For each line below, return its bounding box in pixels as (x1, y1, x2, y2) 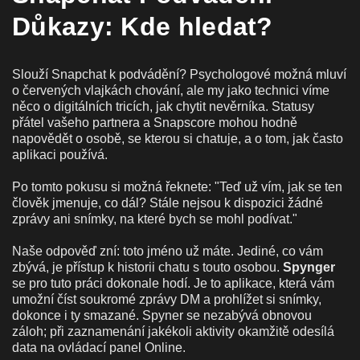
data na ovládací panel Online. (12, 340, 186, 354)
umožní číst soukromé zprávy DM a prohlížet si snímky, (12, 292, 321, 306)
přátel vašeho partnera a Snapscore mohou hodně (12, 115, 297, 129)
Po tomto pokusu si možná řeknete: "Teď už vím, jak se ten (12, 179, 342, 194)
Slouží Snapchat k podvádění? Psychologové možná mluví (12, 67, 346, 81)
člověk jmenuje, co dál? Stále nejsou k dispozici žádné (12, 195, 323, 210)
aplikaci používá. (12, 147, 111, 162)
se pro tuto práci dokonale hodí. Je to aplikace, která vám (12, 276, 334, 290)
